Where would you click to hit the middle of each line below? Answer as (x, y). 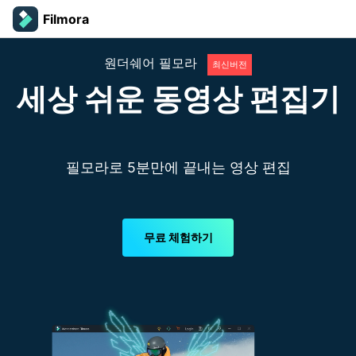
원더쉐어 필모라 (150, 63)
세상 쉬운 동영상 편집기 (178, 98)
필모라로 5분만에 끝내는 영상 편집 (178, 167)
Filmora (66, 19)
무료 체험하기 (178, 238)
